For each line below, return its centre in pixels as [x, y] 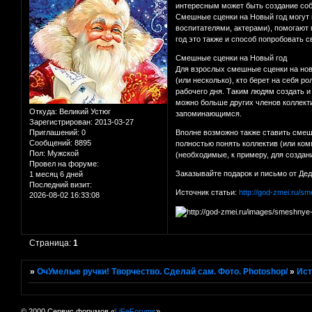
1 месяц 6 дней [56, 174]
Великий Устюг [84, 111]
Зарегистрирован [60, 122]
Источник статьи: [208, 192]
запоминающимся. [209, 113]
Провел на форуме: [64, 163]
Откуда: [43, 111]
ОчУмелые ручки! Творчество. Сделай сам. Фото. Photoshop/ [163, 272]
